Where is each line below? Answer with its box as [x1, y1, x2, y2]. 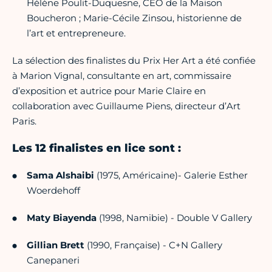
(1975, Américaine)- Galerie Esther [97, 169, 248, 182]
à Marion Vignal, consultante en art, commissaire [12, 70, 231, 82]
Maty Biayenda [27, 212, 97, 224]
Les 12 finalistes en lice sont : [12, 141, 181, 155]
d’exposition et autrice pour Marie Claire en [12, 85, 206, 97]
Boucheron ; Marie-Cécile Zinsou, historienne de [27, 12, 242, 24]
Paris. [12, 115, 36, 127]
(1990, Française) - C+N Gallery [84, 239, 222, 251]
